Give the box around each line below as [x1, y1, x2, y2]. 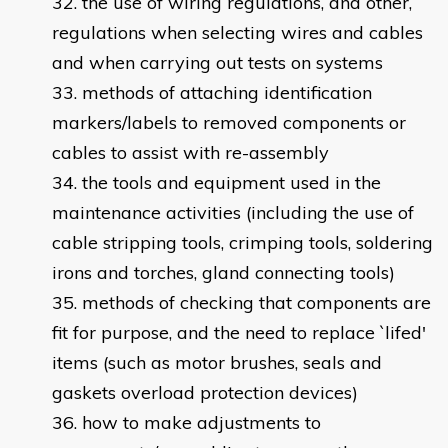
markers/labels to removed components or [52, 111, 406, 135]
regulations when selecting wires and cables [52, 21, 423, 45]
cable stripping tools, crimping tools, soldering [52, 231, 433, 255]
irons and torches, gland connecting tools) [52, 261, 395, 285]
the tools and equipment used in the [82, 171, 381, 195]
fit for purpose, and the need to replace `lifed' [52, 321, 426, 345]
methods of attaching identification [82, 81, 372, 105]
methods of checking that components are [82, 291, 431, 315]
